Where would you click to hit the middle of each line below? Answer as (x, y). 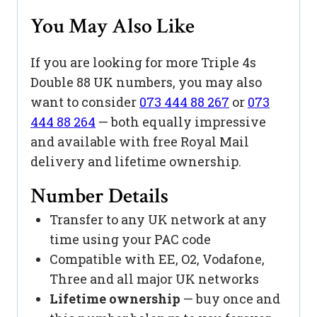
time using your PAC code (130, 240)
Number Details (99, 197)
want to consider (85, 102)
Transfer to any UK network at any (158, 220)
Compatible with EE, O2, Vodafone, (157, 259)
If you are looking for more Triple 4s (143, 63)
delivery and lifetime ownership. (136, 162)
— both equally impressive (181, 122)
